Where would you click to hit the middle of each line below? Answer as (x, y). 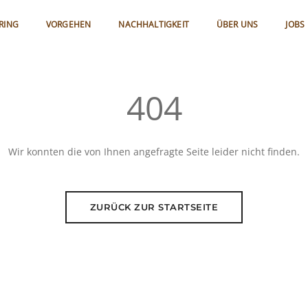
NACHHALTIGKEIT (154, 24)
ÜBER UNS (237, 24)
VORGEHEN (68, 24)
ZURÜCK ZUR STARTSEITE (154, 207)
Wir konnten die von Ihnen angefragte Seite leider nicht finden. (154, 152)
